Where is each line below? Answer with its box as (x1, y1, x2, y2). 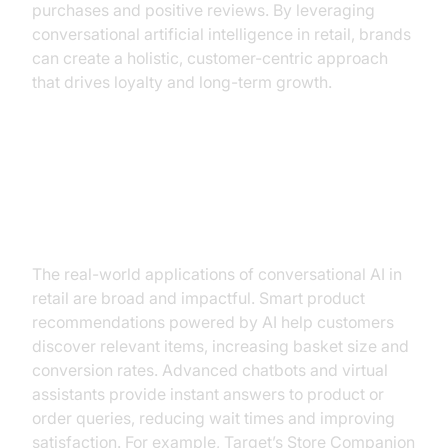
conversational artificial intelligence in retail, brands (32, 24, 411, 44)
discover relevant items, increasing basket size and (32, 336, 409, 356)
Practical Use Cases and (32, 175, 302, 204)
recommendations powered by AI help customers (32, 312, 394, 332)
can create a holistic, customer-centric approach (32, 48, 388, 68)
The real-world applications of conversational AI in (32, 264, 402, 284)
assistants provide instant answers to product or (32, 384, 384, 404)
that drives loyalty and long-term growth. (32, 72, 332, 92)
